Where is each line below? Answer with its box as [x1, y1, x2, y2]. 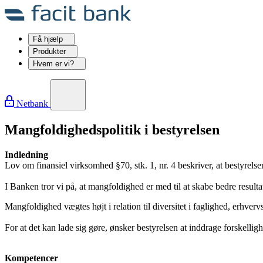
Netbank [16, 99, 48, 109]
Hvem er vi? [33, 59, 76, 68]
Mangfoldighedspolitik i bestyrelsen [5, 122, 220, 137]
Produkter [33, 47, 68, 56]
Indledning [5, 149, 48, 160]
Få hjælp [33, 35, 65, 43]
